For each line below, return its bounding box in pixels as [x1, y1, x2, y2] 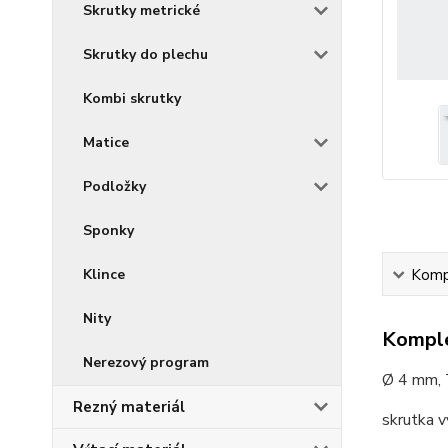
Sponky [83, 221, 134, 240]
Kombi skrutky [83, 89, 181, 108]
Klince [83, 265, 125, 284]
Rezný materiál [73, 397, 185, 417]
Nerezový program [83, 353, 209, 372]
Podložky [83, 177, 146, 196]
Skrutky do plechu [83, 45, 208, 64]
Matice [83, 133, 129, 152]
